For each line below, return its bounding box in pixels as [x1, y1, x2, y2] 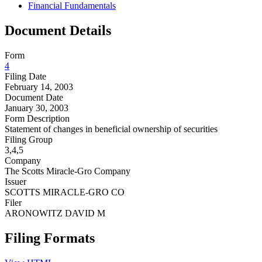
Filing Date [5, 71, 46, 81]
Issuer [5, 176, 26, 187]
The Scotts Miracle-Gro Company [5, 166, 130, 176]
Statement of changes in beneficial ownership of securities [5, 123, 218, 134]
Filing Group [5, 134, 53, 144]
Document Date [5, 92, 63, 102]
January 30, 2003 [5, 102, 68, 113]
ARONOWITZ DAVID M [5, 208, 105, 218]
